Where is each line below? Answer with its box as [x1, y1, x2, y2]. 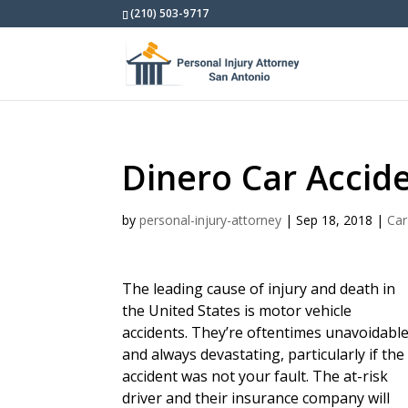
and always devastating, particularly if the [122, 344, 405, 364]
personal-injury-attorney [139, 211, 282, 229]
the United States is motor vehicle [122, 301, 352, 321]
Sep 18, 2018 [296, 211, 373, 229]
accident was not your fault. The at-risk [122, 366, 389, 386]
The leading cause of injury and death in [122, 279, 396, 299]
